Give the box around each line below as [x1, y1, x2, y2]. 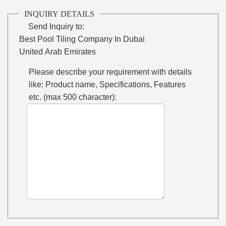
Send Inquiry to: [28, 22, 85, 31]
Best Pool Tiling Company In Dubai [19, 34, 145, 43]
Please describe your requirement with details [29, 67, 192, 76]
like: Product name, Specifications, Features [29, 80, 186, 89]
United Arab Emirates [19, 47, 96, 56]
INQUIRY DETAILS [24, 9, 95, 18]
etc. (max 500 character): [29, 92, 117, 101]
